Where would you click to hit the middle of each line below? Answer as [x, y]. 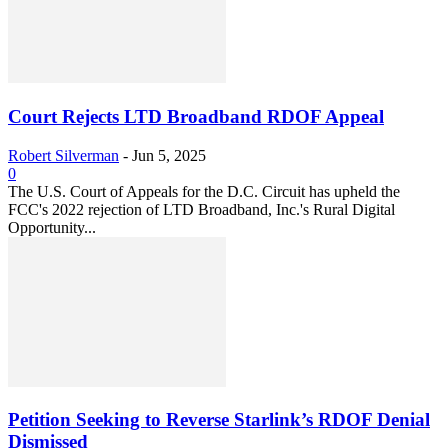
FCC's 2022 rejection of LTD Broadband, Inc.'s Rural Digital [201, 209]
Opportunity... [52, 227]
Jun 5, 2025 [169, 155]
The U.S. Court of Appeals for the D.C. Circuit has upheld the [204, 191]
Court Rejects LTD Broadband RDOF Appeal [196, 116]
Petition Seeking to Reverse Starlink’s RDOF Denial [219, 420]
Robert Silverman [63, 155]
